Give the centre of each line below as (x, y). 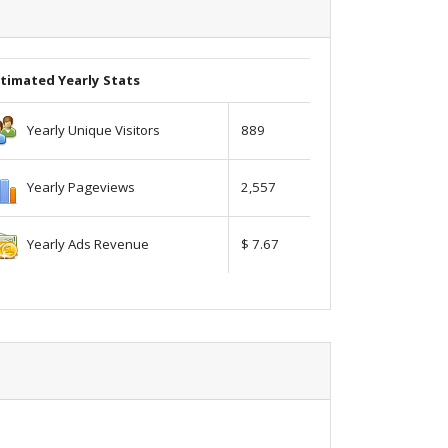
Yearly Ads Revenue (83, 243)
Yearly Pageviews (76, 186)
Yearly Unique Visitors (89, 129)
